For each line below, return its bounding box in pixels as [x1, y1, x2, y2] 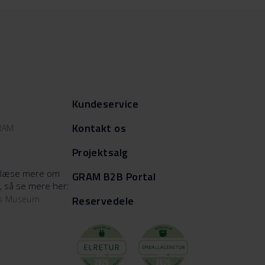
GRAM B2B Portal [72, 169, 156, 185]
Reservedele [72, 193, 134, 209]
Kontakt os [72, 120, 127, 137]
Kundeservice [72, 96, 139, 112]
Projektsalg [72, 144, 128, 161]
